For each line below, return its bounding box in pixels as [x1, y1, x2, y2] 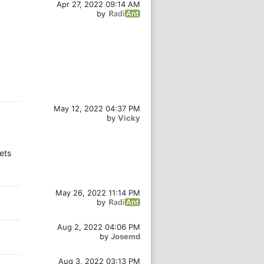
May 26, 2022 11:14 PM [55, 188, 140, 197]
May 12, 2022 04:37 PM [54, 104, 140, 113]
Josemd [111, 232, 140, 241]
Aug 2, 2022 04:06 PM [57, 222, 140, 232]
